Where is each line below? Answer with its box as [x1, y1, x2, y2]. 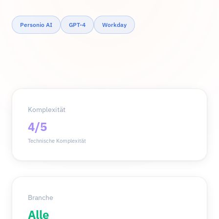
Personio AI [20, 21, 52, 28]
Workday [102, 21, 127, 28]
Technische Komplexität [28, 137, 86, 144]
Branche [28, 193, 53, 202]
